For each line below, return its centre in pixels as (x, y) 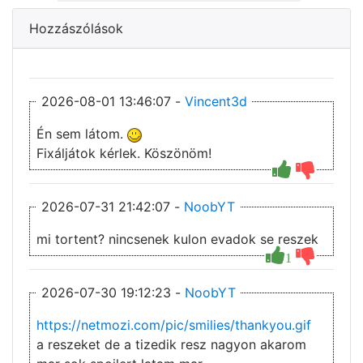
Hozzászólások (76, 29)
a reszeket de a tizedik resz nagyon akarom (171, 345)
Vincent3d (216, 102)
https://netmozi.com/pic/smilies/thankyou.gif (174, 325)
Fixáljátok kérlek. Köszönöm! (124, 154)
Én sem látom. (82, 134)
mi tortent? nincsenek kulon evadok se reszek (177, 239)
